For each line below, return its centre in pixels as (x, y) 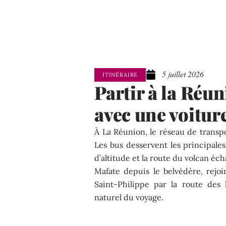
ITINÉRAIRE (120, 74)
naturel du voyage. (129, 197)
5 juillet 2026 (183, 74)
